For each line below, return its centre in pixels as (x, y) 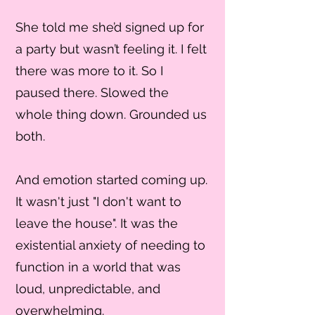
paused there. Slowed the (92, 92)
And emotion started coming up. (111, 180)
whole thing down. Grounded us (111, 114)
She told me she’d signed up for (110, 27)
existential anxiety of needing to (110, 245)
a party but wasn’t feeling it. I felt (111, 49)
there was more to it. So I (89, 71)
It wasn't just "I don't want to (98, 201)
